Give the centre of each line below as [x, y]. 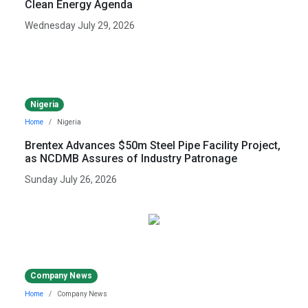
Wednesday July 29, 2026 [80, 26]
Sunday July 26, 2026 [71, 180]
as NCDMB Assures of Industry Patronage [131, 159]
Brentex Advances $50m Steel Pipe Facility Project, [153, 146]
